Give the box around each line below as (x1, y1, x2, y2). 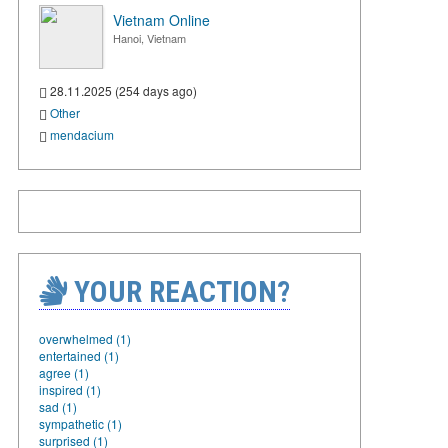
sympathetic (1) (39, 414, 122, 432)
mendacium (50, 125, 114, 143)
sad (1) (39, 397, 77, 415)
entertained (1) (39, 346, 119, 364)
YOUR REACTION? (67, 273, 290, 309)
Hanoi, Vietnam (113, 30, 186, 46)
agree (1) (39, 363, 89, 381)
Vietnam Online (113, 10, 210, 30)
